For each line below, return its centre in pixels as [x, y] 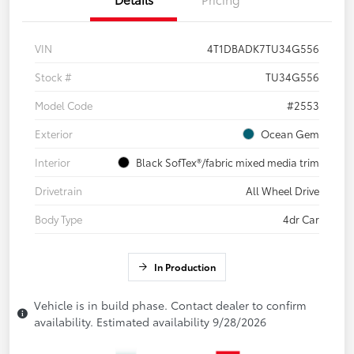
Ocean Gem [290, 134]
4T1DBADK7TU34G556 [263, 49]
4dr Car [301, 219]
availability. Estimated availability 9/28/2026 [150, 322]
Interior [53, 162]
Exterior [54, 134]
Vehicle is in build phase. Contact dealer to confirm [170, 305]
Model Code [64, 105]
